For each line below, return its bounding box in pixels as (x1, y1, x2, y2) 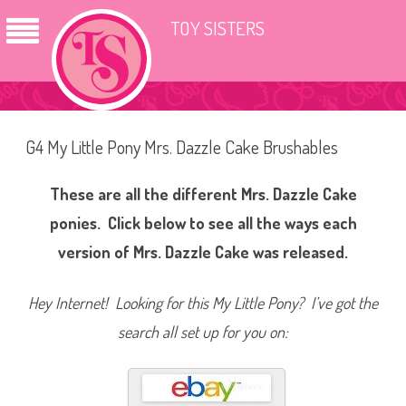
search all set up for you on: (118, 322, 288, 342)
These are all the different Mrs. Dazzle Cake (49, 184, 357, 204)
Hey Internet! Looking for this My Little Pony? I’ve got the (28, 293, 378, 313)
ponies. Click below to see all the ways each (49, 213, 357, 233)
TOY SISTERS (170, 15, 265, 40)
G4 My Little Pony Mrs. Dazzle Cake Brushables (25, 135, 338, 159)
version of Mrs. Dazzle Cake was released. (58, 242, 348, 262)
